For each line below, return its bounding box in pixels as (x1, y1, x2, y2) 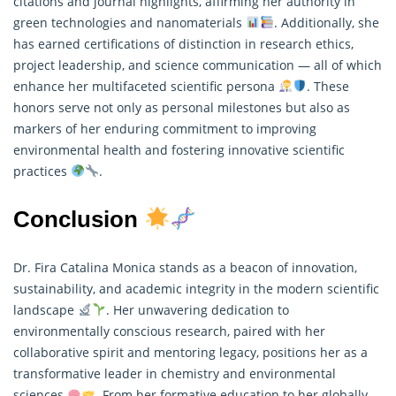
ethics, (312, 34, 354, 52)
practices (13, 162, 71, 179)
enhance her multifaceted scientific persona (13, 77, 278, 95)
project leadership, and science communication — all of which (13, 56, 382, 73)
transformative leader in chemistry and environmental (13, 364, 336, 382)
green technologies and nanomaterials (13, 13, 246, 31)
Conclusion (13, 205, 144, 232)
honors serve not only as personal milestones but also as (13, 98, 350, 116)
